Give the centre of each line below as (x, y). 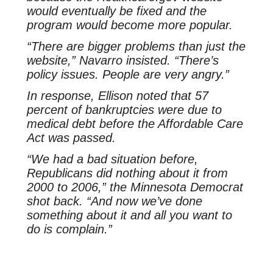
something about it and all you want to (129, 215)
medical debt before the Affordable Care (135, 123)
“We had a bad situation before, (112, 159)
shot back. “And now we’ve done (114, 201)
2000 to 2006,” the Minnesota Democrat (135, 187)
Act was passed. (71, 137)
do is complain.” (69, 229)
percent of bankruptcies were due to (124, 109)
